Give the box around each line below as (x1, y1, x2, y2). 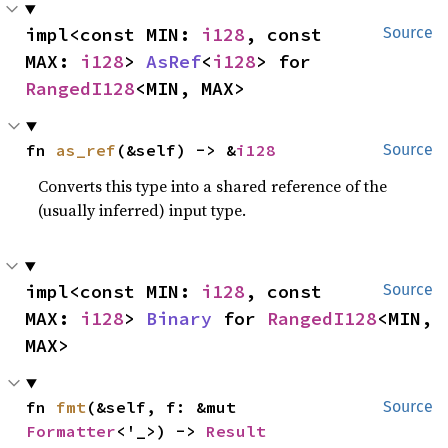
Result (206, 421, 267, 442)
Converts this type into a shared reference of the (38, 175, 388, 198)
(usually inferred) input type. (38, 199, 247, 222)
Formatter (26, 421, 117, 442)
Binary (146, 307, 212, 331)
